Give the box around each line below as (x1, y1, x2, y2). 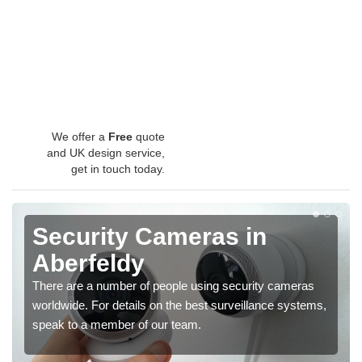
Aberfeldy (32, 250, 145, 277)
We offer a (52, 130, 108, 144)
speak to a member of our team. (32, 318, 201, 332)
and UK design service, (47, 146, 165, 160)
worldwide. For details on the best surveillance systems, (32, 298, 326, 313)
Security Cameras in (32, 223, 267, 250)
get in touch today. (71, 162, 165, 176)
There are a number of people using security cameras (32, 279, 314, 293)
